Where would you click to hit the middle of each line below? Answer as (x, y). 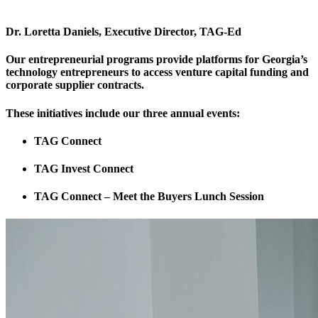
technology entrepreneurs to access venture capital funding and (157, 72)
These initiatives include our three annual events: (123, 113)
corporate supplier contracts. (75, 85)
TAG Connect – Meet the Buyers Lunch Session (149, 197)
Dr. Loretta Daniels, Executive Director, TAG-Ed (124, 32)
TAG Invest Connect (84, 169)
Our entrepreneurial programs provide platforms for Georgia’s (157, 60)
